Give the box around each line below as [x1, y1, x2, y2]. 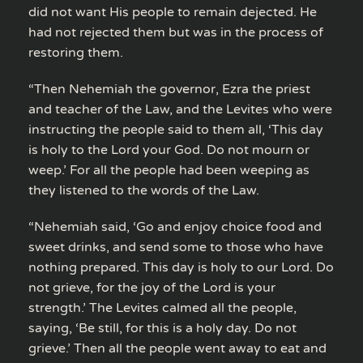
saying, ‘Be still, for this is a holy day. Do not [28, 319, 297, 336]
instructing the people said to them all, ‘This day [28, 121, 323, 138]
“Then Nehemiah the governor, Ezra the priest [28, 80, 310, 97]
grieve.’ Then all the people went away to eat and [28, 340, 327, 357]
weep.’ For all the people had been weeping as [28, 161, 310, 178]
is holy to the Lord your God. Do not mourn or [28, 141, 310, 158]
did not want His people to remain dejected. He [28, 3, 317, 20]
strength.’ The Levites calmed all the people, [28, 299, 297, 316]
